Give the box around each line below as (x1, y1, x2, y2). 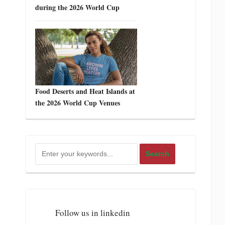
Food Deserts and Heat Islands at (35, 86, 136, 97)
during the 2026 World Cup (35, 2, 120, 13)
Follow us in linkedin (55, 207, 131, 219)
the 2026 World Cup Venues (35, 97, 121, 108)
